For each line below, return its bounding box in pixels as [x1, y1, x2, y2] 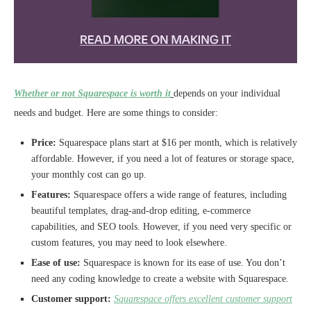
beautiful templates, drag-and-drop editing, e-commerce [31, 205, 251, 216]
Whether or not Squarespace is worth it [14, 87, 171, 99]
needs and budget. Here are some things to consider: [14, 107, 218, 118]
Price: [31, 137, 59, 148]
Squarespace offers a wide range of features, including [71, 189, 287, 200]
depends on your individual [174, 87, 280, 99]
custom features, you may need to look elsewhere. [31, 237, 227, 248]
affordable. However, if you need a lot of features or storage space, [31, 153, 294, 164]
